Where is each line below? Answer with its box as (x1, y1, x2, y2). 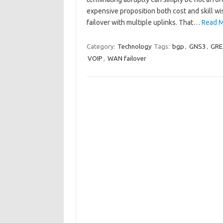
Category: (86, 43, 116, 50)
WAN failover (107, 55, 146, 62)
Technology (117, 43, 151, 50)
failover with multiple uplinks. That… (86, 18, 202, 26)
